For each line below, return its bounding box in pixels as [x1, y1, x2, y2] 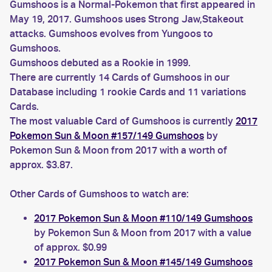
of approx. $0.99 [34, 242, 107, 253]
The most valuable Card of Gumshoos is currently [10, 115, 236, 127]
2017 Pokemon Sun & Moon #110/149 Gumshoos [34, 212, 253, 224]
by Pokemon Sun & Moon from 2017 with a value [34, 227, 251, 239]
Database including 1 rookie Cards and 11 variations [10, 86, 246, 98]
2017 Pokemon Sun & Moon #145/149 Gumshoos [34, 256, 253, 268]
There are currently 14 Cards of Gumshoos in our [10, 72, 229, 83]
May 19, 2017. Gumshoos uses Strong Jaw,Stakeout [10, 13, 243, 25]
